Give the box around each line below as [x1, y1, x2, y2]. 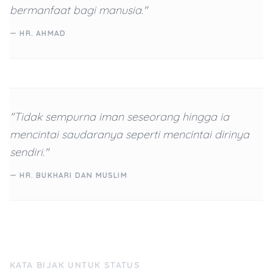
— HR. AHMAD [10, 29, 66, 38]
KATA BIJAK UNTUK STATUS [10, 260, 141, 271]
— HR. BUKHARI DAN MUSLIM [10, 171, 127, 180]
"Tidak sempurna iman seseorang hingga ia [10, 110, 229, 124]
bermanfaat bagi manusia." [10, 3, 147, 17]
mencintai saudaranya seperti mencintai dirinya [10, 127, 249, 141]
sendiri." [10, 145, 49, 159]
